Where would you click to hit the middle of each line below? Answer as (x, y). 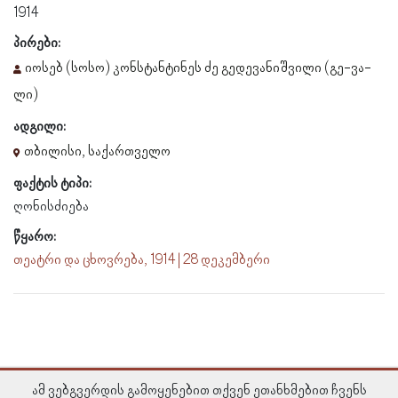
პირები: (37, 43)
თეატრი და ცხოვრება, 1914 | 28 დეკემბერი (142, 260)
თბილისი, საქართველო (97, 151)
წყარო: (35, 237)
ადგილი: (40, 127)
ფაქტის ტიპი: (52, 183)
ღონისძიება (51, 207)
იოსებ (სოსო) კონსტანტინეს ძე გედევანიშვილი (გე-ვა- (198, 68)
